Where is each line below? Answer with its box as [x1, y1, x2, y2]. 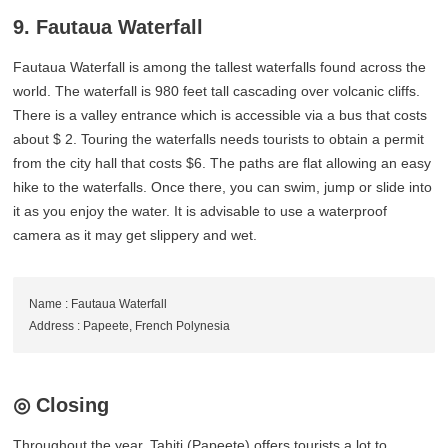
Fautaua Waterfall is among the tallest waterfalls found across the [13, 58, 427, 75]
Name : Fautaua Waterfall [29, 296, 168, 311]
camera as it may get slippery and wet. [13, 226, 258, 243]
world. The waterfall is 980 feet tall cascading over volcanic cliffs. [13, 82, 421, 99]
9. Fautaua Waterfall [13, 15, 204, 38]
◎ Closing [13, 393, 110, 416]
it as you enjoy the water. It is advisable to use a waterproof [13, 202, 388, 219]
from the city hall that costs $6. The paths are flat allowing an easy [13, 154, 432, 171]
